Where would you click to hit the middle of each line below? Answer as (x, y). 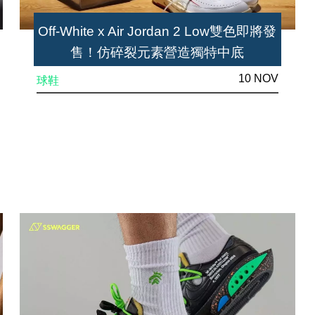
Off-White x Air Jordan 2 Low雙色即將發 (157, 31)
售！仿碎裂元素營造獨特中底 (157, 52)
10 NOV (258, 78)
